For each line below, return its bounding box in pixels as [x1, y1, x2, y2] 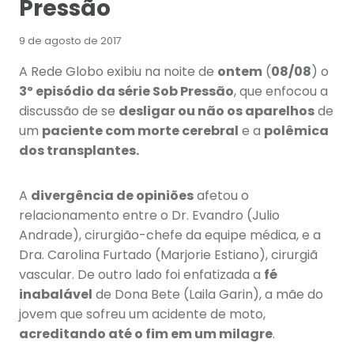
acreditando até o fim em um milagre [19, 325, 273, 344]
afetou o [194, 186, 249, 205]
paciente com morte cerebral [42, 122, 239, 141]
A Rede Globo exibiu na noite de [19, 62, 217, 81]
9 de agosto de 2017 [19, 34, 122, 48]
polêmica [264, 122, 329, 141]
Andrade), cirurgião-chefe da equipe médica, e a [19, 226, 321, 245]
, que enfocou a [234, 82, 328, 101]
